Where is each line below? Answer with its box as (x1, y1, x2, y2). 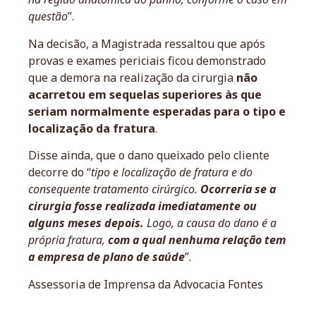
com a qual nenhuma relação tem (108, 232, 286, 248)
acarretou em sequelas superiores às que (28, 86, 262, 102)
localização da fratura (28, 120, 155, 136)
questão (28, 8, 68, 25)
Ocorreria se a (200, 181, 276, 197)
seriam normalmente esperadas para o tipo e (28, 103, 286, 119)
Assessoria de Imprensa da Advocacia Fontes (28, 276, 263, 292)
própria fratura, (28, 232, 108, 248)
